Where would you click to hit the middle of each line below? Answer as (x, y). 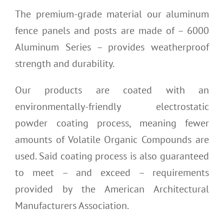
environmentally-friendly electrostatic (112, 107)
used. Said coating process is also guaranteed (112, 156)
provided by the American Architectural (112, 189)
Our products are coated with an (112, 90)
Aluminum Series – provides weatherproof (112, 47)
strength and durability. (65, 64)
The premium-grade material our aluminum (112, 14)
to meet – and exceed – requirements (112, 173)
